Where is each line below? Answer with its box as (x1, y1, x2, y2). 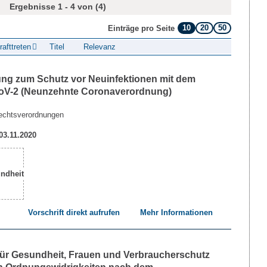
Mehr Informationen (140, 207, 213, 217)
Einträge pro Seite (108, 23, 175, 33)
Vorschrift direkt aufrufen (27, 207, 120, 217)
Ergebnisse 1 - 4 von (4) (9, 2, 106, 11)
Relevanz (83, 42, 116, 51)
